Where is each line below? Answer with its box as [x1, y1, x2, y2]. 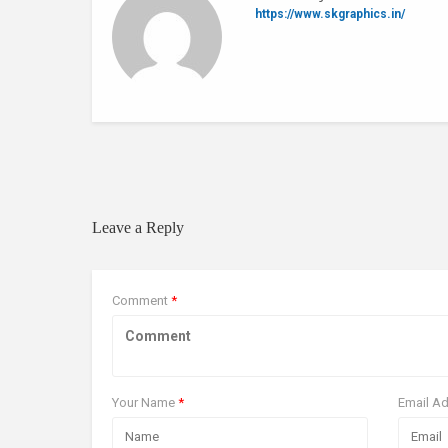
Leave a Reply [92, 219, 184, 236]
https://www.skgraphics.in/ [254, 7, 405, 21]
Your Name [112, 395, 178, 410]
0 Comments [112, 143, 206, 165]
